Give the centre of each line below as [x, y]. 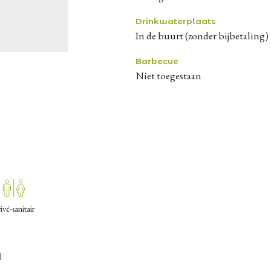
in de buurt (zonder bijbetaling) [203, 35]
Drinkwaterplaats [175, 21]
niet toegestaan [172, 75]
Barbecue [157, 61]
